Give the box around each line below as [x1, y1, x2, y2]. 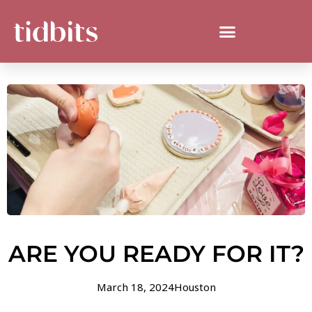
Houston [173, 279, 216, 294]
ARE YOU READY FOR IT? [8, 239, 304, 267]
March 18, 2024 [96, 279, 174, 294]
